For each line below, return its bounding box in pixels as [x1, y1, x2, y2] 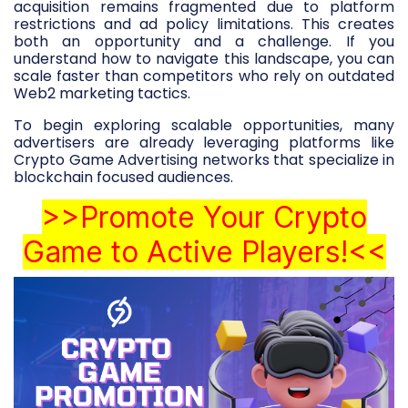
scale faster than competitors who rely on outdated [14, 66, 394, 87]
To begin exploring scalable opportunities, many [14, 115, 394, 137]
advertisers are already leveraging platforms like [14, 132, 394, 154]
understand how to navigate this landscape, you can [14, 48, 394, 70]
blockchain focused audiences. [14, 167, 233, 189]
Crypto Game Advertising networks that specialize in [14, 149, 394, 171]
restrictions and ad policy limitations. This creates [14, 14, 394, 36]
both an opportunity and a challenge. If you [14, 31, 394, 53]
